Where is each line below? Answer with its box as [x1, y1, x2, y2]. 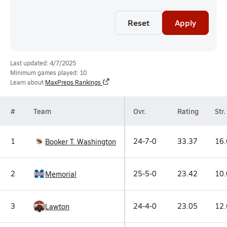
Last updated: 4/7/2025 [10, 59, 76, 67]
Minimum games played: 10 [10, 68, 87, 77]
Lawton [45, 201, 69, 211]
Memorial [45, 169, 77, 179]
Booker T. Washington [45, 136, 116, 146]
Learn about [10, 78, 44, 86]
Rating [177, 106, 199, 116]
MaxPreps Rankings [45, 78, 101, 86]
